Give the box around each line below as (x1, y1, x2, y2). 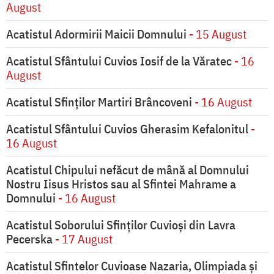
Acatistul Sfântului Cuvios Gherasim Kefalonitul (6, 120, 251, 138)
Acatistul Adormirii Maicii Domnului (6, 26, 187, 43)
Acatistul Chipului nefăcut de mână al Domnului (6, 161, 249, 179)
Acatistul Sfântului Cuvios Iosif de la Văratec (6, 53, 232, 70)
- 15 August (187, 26, 246, 43)
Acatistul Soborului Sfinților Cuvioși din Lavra (6, 217, 235, 234)
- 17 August (53, 231, 113, 248)
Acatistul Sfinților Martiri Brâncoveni (6, 94, 192, 111)
